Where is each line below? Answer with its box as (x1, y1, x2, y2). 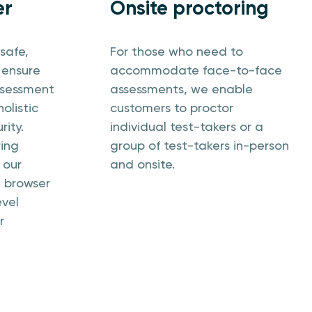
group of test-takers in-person (110, 138, 289, 153)
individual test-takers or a (110, 119, 263, 134)
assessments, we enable (110, 81, 253, 96)
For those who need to (110, 44, 243, 58)
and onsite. (110, 157, 175, 171)
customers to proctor (110, 100, 233, 115)
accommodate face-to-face (110, 63, 282, 77)
